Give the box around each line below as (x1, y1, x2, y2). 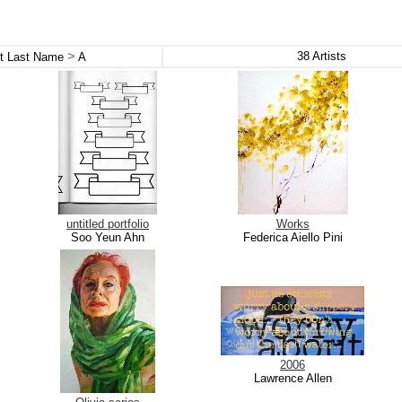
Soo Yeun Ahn (71, 231, 144, 244)
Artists (309, 49, 346, 63)
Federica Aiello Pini (242, 231, 343, 244)
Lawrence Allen (253, 371, 332, 385)
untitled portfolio (66, 217, 149, 231)
